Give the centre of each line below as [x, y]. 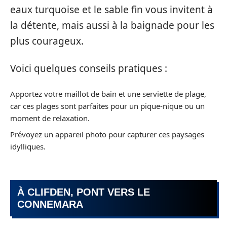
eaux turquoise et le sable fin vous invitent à [111, 10]
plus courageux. [47, 41]
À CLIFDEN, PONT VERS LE [84, 192]
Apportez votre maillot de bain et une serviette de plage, [108, 94]
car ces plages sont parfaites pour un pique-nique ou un [107, 106]
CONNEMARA [50, 204]
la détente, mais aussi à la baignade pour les [112, 26]
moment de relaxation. [50, 118]
